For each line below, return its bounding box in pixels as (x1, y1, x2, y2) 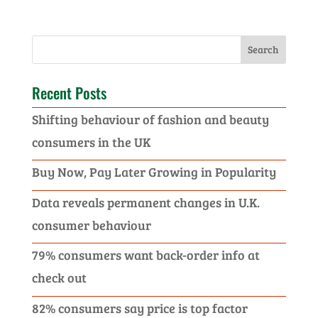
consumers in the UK (31, 133, 150, 150)
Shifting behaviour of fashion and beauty (31, 110, 269, 128)
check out (31, 269, 87, 287)
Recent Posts (31, 81, 106, 104)
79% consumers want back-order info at (31, 246, 260, 264)
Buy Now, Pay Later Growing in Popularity (31, 163, 276, 181)
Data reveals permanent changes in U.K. (31, 193, 260, 211)
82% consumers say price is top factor (31, 299, 248, 317)
